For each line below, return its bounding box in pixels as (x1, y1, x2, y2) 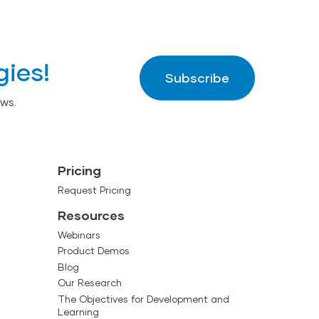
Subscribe (165, 70, 229, 86)
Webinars (57, 229, 100, 241)
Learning (57, 305, 99, 318)
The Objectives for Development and (57, 293, 229, 305)
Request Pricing (57, 184, 131, 196)
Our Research (57, 277, 122, 289)
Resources (57, 207, 125, 224)
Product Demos (57, 245, 130, 257)
